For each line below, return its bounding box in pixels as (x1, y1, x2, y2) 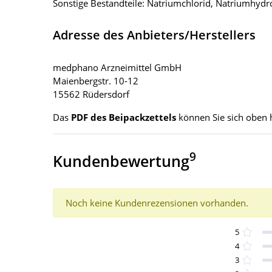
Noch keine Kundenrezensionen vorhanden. (66, 196, 248, 209)
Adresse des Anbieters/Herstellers (53, 26, 256, 43)
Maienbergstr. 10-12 (53, 74, 138, 87)
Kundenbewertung (53, 150, 189, 171)
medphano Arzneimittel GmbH (53, 61, 182, 73)
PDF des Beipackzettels (71, 110, 176, 123)
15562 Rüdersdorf (53, 87, 129, 100)
